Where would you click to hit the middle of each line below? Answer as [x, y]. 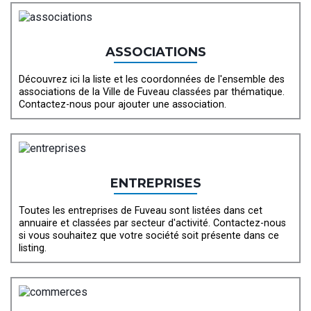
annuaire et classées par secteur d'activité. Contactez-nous [152, 224]
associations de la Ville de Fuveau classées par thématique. [152, 92]
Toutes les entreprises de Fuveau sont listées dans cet [141, 211]
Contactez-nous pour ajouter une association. [123, 105]
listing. [33, 249]
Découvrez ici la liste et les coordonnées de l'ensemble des [152, 80]
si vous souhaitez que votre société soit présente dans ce [149, 236]
